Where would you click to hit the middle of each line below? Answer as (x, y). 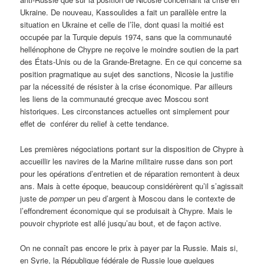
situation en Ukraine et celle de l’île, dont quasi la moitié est (122, 25)
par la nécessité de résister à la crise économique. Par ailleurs (127, 87)
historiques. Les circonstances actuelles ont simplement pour (125, 111)
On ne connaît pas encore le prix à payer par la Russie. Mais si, (129, 247)
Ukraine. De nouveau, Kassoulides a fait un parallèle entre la (123, 12)
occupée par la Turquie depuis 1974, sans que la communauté (126, 37)
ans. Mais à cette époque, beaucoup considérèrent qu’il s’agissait (132, 186)
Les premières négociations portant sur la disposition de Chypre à (132, 148)
